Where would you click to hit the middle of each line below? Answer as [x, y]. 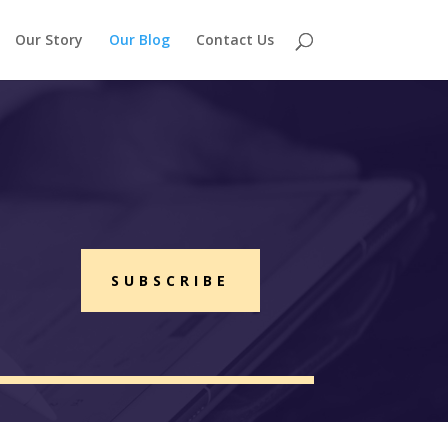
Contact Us [234, 39]
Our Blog [139, 39]
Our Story [48, 39]
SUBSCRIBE [170, 281]
